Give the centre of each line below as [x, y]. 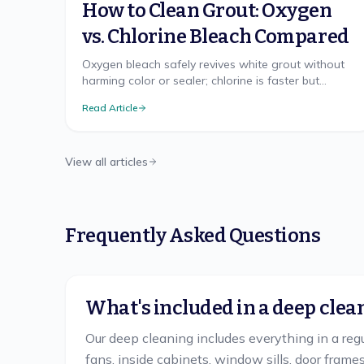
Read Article [110, 108]
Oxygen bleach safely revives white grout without [213, 64]
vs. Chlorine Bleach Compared [216, 37]
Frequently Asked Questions [193, 236]
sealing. [102, 113]
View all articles [106, 162]
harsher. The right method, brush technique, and [210, 97]
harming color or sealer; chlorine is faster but [201, 80]
